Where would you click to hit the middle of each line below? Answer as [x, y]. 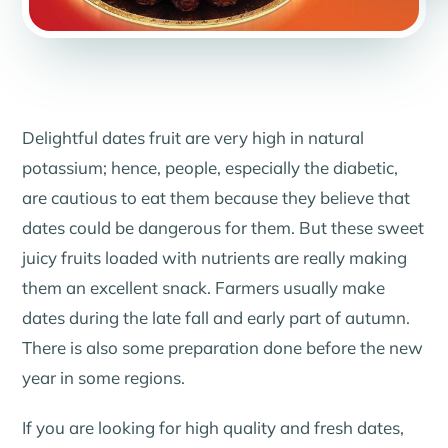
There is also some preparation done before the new [223, 348]
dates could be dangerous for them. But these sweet [223, 228]
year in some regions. [104, 378]
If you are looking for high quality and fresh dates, [213, 427]
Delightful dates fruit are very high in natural [193, 138]
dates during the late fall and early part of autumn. [216, 318]
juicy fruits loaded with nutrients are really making [215, 258]
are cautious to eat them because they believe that [216, 198]
